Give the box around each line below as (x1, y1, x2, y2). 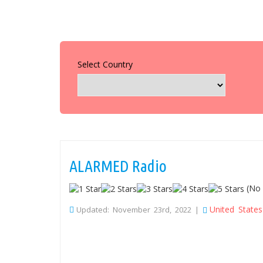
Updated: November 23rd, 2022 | (76, 204, 203, 215)
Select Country (77, 59, 133, 70)
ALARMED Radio (69, 157, 167, 175)
